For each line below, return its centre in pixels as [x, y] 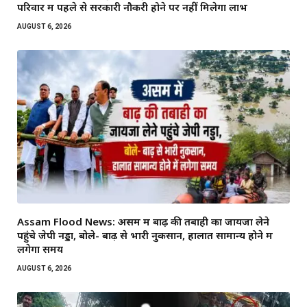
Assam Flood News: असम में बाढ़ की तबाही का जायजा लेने [143, 221]
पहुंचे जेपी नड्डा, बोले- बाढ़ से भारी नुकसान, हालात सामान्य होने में [145, 235]
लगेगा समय [40, 248]
